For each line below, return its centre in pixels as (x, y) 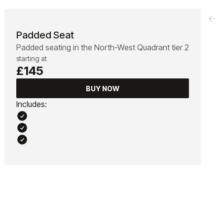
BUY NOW (103, 88)
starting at (32, 59)
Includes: (32, 104)
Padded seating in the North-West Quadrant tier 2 (103, 48)
